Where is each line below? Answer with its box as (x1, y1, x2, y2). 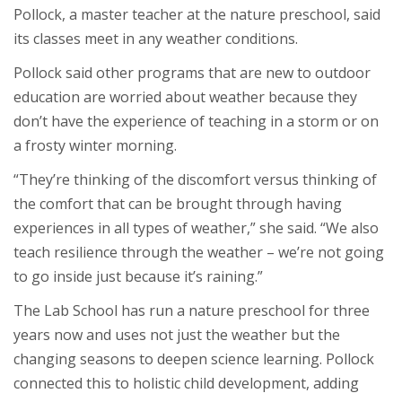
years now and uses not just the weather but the (13, 324, 340, 345)
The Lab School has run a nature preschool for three (13, 300, 370, 320)
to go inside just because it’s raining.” (13, 266, 263, 286)
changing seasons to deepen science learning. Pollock (13, 348, 374, 369)
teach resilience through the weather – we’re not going (13, 241, 384, 262)
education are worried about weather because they (13, 86, 357, 107)
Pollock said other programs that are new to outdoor (13, 62, 371, 83)
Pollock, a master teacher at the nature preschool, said (13, 4, 380, 24)
